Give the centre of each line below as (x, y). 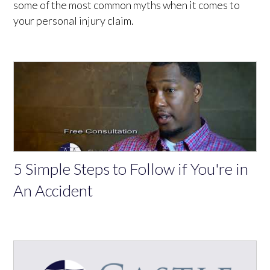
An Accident (53, 190)
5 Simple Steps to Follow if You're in (131, 168)
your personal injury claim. (74, 20)
